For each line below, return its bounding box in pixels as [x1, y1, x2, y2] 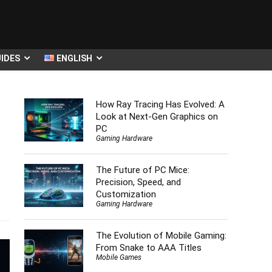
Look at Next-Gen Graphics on [95, 110, 218, 122]
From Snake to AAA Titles [95, 242, 202, 254]
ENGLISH [56, 53, 93, 63]
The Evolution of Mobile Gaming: [95, 230, 226, 242]
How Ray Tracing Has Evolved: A [95, 98, 225, 110]
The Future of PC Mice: [95, 164, 189, 175]
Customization [95, 188, 156, 200]
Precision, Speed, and [95, 176, 181, 188]
